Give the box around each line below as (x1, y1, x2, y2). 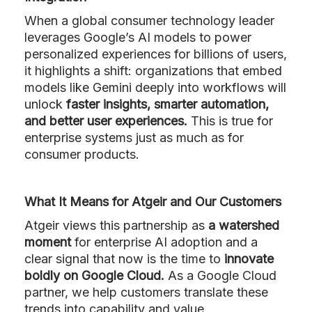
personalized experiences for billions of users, (24, 46, 287, 61)
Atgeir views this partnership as (24, 217, 208, 233)
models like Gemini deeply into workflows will (24, 79, 286, 95)
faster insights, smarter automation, (66, 96, 269, 111)
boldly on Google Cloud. (24, 267, 164, 283)
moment (24, 234, 71, 249)
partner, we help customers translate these (24, 284, 268, 299)
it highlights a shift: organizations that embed (24, 63, 282, 78)
